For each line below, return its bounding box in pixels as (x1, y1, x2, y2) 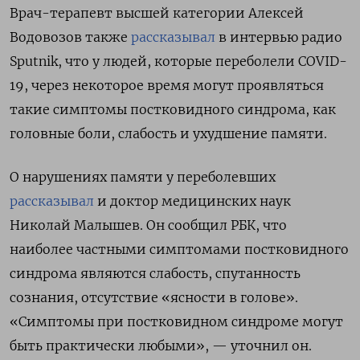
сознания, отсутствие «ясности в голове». (10, 289, 298, 306)
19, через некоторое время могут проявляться (10, 77, 324, 94)
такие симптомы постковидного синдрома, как (10, 101, 336, 118)
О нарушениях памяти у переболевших (10, 169, 276, 186)
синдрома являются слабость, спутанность (10, 265, 301, 282)
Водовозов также (10, 29, 131, 46)
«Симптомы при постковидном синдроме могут (10, 313, 343, 330)
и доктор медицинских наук (94, 193, 291, 210)
